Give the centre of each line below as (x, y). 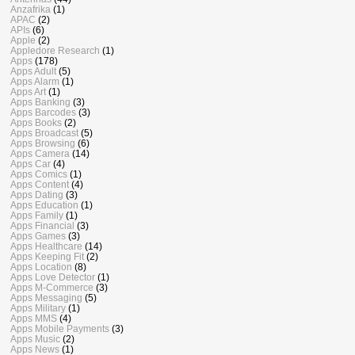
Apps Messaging (46, 298)
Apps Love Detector (53, 277)
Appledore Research (55, 51)
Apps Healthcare (46, 246)
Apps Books (36, 123)
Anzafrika (31, 10)
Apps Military (38, 308)
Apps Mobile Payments (60, 329)
